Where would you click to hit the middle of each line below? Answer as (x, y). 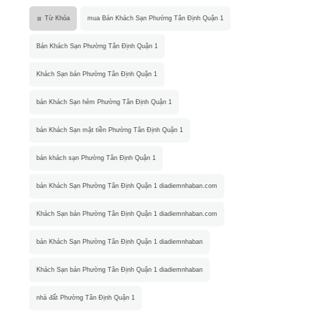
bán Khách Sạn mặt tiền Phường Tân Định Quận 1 (110, 130)
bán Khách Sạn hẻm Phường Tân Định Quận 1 (104, 102)
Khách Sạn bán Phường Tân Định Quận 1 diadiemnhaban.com (127, 214)
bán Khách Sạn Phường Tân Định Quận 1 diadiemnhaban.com (127, 186)
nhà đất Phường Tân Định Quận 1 (86, 298)
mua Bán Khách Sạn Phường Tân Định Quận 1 (156, 19)
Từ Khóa (57, 19)
